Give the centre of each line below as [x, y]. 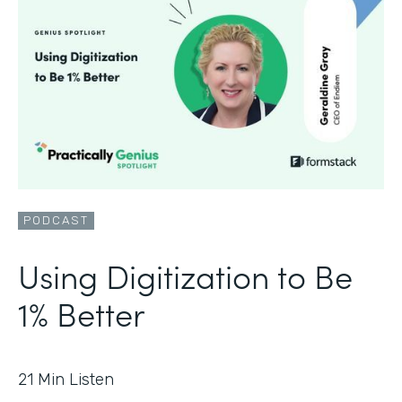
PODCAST [56, 220]
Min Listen [76, 379]
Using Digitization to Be [185, 275]
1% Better [81, 312]
